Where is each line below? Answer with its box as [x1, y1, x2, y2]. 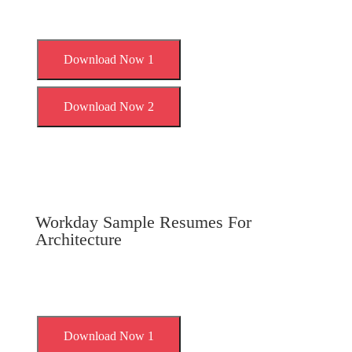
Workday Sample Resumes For [35, 212, 251, 232]
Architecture [35, 229, 122, 249]
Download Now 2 [63, 100, 154, 113]
